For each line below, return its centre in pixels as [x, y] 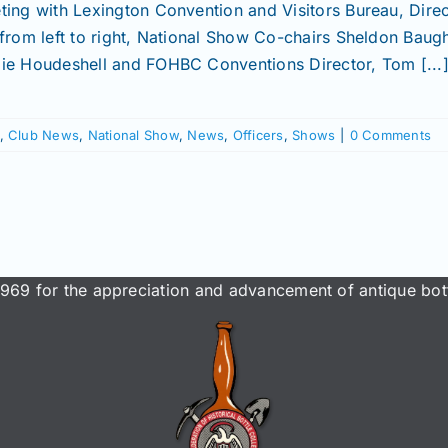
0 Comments [390, 135]
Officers [258, 135]
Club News [44, 135]
